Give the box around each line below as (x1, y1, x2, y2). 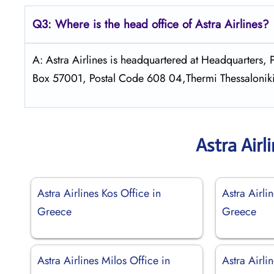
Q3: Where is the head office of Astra (32, 15, 221, 32)
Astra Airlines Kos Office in (37, 185, 161, 201)
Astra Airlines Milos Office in (37, 252, 170, 268)
